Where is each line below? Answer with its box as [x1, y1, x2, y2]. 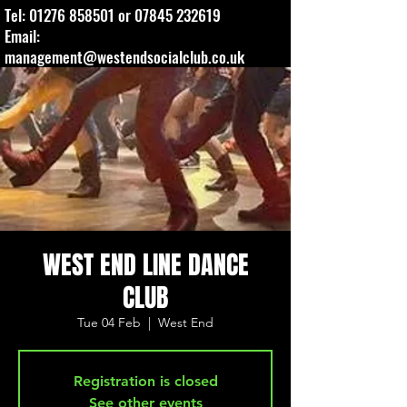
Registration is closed [73, 372, 218, 390]
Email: [5, 25, 40, 47]
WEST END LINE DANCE [42, 246, 249, 283]
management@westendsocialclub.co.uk [5, 45, 244, 68]
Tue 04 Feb [77, 314, 141, 331]
